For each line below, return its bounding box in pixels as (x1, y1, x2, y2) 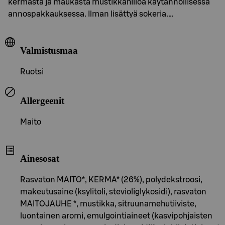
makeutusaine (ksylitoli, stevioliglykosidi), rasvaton (20, 187, 206, 196)
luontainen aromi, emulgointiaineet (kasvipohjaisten (20, 211, 212, 220)
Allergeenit (20, 95, 64, 106)
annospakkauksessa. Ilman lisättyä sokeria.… (8, 10, 173, 18)
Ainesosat (20, 153, 59, 164)
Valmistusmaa (20, 45, 78, 56)
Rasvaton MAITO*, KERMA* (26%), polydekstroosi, (20, 175, 202, 184)
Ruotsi (20, 68, 44, 76)
